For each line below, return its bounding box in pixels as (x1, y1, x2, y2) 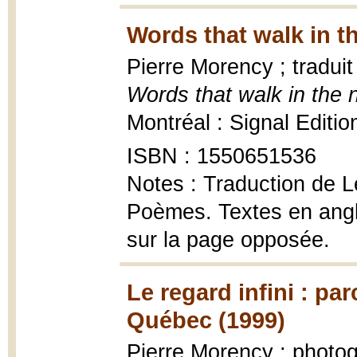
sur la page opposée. (127, 228, 330, 252)
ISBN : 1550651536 (127, 144, 316, 168)
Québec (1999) (127, 307, 285, 333)
